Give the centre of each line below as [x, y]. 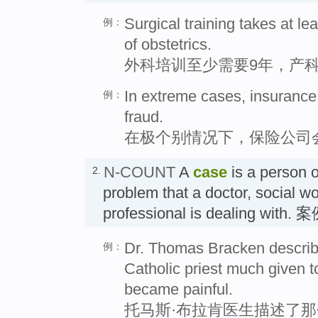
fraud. [144, 116]
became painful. [179, 289]
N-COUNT [139, 172]
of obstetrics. [168, 44]
